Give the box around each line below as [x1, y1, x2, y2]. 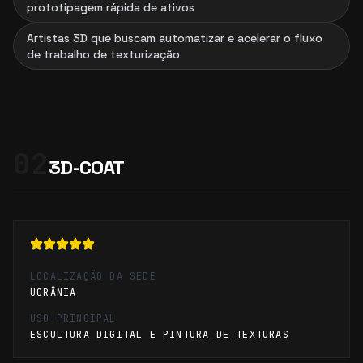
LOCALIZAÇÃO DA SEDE [30, 270, 156, 283]
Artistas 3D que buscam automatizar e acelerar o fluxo [27, 31, 322, 45]
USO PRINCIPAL [30, 312, 117, 325]
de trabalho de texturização [27, 47, 180, 62]
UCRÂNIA [30, 286, 77, 299]
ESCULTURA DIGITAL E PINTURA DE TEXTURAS [30, 328, 289, 341]
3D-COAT [49, 155, 124, 180]
